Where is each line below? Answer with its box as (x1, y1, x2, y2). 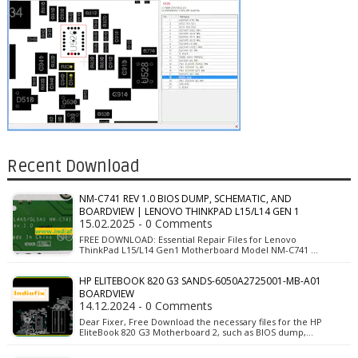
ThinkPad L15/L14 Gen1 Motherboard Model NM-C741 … (78, 244, 318, 256)
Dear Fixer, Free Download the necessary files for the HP (78, 316, 322, 328)
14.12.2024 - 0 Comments (78, 298, 213, 313)
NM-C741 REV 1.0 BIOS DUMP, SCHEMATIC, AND (78, 192, 292, 205)
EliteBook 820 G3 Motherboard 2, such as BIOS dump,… (78, 326, 313, 338)
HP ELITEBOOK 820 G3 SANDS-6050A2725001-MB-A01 (78, 274, 321, 288)
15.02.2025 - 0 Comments (78, 216, 213, 231)
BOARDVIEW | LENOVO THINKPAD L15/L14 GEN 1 (78, 205, 300, 218)
